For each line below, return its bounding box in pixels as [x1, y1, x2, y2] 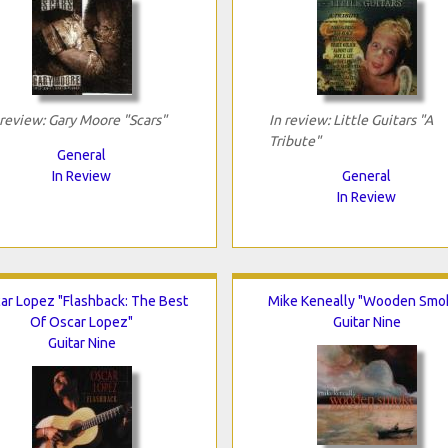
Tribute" [268, 132, 321, 149]
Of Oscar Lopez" [30, 313, 133, 330]
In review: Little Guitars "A [268, 111, 433, 128]
